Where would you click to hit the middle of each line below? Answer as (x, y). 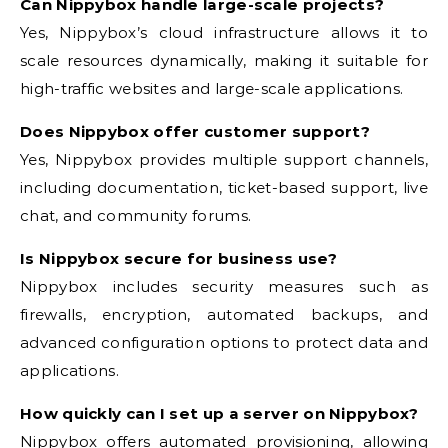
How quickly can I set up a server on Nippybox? (219, 414)
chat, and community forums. (136, 216)
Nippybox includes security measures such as (224, 287)
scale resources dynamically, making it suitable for (224, 61)
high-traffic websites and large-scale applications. (212, 89)
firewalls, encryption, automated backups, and (224, 315)
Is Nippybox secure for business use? (178, 259)
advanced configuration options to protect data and (224, 343)
